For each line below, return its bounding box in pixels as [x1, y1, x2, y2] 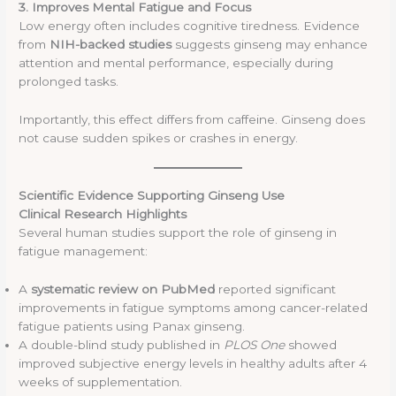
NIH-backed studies [49, 37, 172, 52]
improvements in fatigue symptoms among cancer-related [19, 300, 369, 315]
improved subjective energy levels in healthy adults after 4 [19, 355, 368, 370]
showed [285, 337, 338, 352]
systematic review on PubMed [31, 281, 216, 296]
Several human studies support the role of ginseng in [19, 225, 338, 240]
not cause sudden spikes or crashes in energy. [19, 130, 299, 145]
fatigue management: [19, 243, 148, 258]
